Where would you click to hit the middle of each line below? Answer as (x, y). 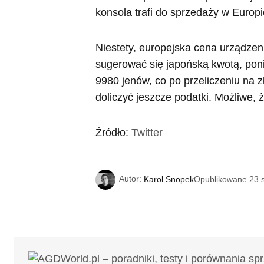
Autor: (130, 179)
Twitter (147, 133)
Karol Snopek (169, 179)
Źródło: (113, 133)
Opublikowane (220, 179)
